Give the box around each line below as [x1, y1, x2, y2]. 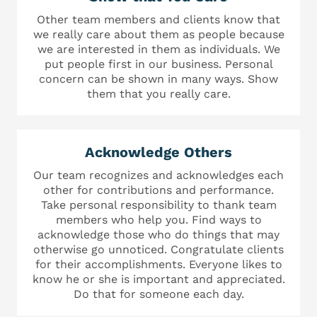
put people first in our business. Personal [44, 57, 273, 71]
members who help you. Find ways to [55, 212, 262, 226]
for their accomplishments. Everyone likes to [35, 257, 282, 271]
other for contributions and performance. [43, 183, 274, 197]
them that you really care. [86, 86, 231, 100]
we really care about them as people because [33, 27, 284, 41]
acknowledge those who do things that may [38, 227, 279, 241]
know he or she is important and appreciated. [32, 272, 285, 286]
